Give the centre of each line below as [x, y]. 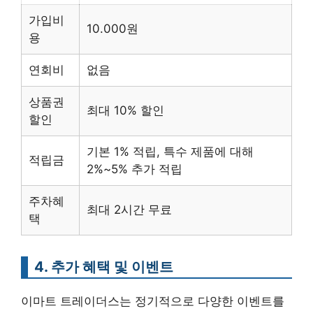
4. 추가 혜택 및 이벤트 [104, 267]
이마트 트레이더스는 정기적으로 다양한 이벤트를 [153, 301]
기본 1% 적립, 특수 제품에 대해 [170, 152]
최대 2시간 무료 [129, 210]
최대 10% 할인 [125, 110]
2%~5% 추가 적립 [134, 169]
